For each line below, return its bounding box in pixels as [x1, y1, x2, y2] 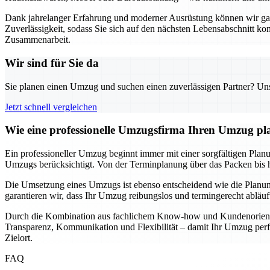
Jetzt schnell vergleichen [5, 101, 97, 112]
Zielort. [5, 233, 33, 243]
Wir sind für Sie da [5, 56, 99, 69]
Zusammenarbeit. [5, 34, 71, 45]
